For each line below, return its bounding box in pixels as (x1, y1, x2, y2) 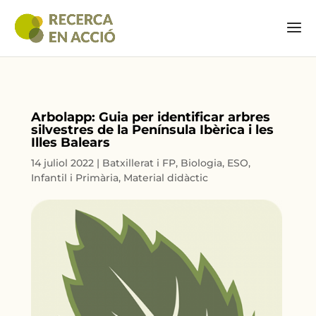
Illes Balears (31, 135, 111, 150)
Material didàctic (123, 171, 209, 184)
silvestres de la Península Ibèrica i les (31, 122, 274, 138)
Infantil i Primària (31, 171, 119, 184)
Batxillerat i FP (102, 157, 176, 169)
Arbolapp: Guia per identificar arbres (31, 109, 271, 125)
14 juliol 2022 (31, 157, 95, 169)
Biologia (181, 157, 223, 169)
